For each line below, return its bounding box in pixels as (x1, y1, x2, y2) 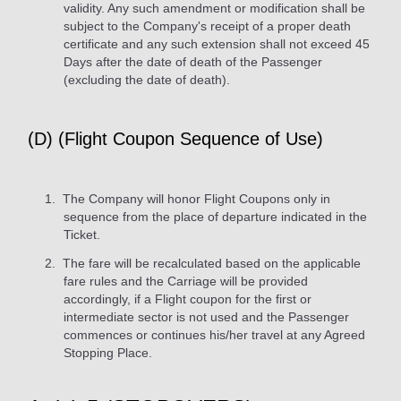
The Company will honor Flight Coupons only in (59, 191, 330, 206)
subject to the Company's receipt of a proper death (64, 18, 351, 33)
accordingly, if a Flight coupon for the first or (64, 291, 311, 306)
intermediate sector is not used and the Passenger (64, 309, 349, 324)
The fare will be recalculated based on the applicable (59, 255, 361, 270)
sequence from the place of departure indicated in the (64, 209, 367, 224)
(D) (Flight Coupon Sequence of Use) (28, 128, 323, 149)
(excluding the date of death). (64, 72, 230, 87)
